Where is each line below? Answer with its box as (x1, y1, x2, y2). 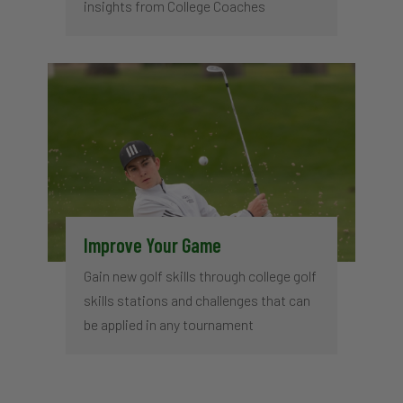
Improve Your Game (83, 233, 221, 257)
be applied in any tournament (83, 316, 254, 334)
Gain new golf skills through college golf (83, 267, 317, 285)
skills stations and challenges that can (83, 291, 310, 309)
